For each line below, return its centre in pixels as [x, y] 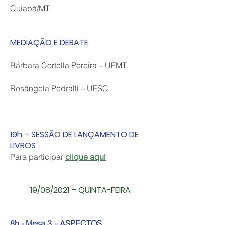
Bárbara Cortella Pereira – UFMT [68, 65]
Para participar [38, 157]
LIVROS [23, 145]
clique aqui [86, 157]
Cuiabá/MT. [30, 8]
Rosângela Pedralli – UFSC [59, 88]
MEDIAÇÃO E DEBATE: [50, 42]
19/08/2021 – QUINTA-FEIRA [80, 190]
